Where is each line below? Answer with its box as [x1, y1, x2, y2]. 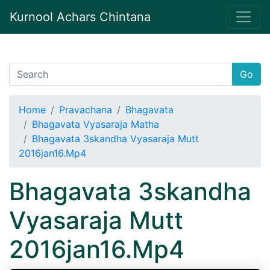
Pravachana [59, 104, 112, 116]
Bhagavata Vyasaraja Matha [32, 118, 159, 130]
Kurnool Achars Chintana [10, 10, 151, 24]
